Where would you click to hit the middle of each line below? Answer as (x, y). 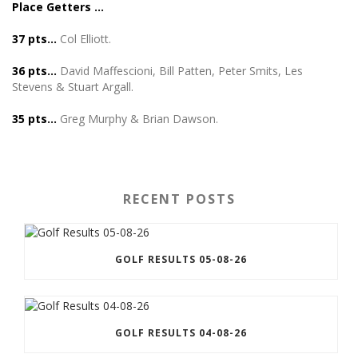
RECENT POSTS (179, 199)
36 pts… (34, 71)
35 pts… (36, 119)
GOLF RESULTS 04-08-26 (181, 332)
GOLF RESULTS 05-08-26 (181, 260)
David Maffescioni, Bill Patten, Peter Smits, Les (180, 71)
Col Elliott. (84, 39)
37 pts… (34, 39)
